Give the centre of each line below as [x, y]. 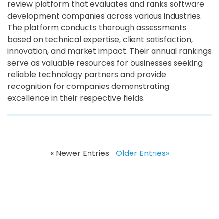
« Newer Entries [79, 153]
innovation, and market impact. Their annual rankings [109, 51]
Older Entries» [142, 153]
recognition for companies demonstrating [88, 87]
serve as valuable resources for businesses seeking [105, 63]
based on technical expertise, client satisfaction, [100, 40]
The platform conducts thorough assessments [97, 28]
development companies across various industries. [105, 16]
